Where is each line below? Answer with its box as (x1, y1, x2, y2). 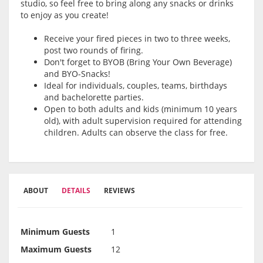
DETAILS (62, 186, 90, 196)
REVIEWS (104, 186, 135, 196)
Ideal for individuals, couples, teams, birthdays (44, 80, 227, 92)
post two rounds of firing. (44, 45, 143, 56)
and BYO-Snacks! (44, 68, 110, 80)
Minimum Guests (21, 226, 90, 238)
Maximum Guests (21, 244, 92, 255)
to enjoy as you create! (21, 9, 109, 21)
